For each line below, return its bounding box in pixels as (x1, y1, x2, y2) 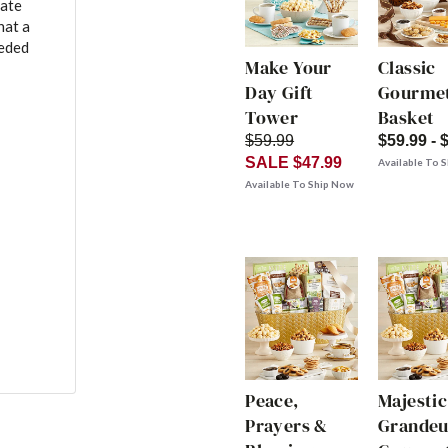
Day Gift (245, 80, 314, 106)
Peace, (245, 388, 299, 414)
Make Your (245, 55, 332, 81)
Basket (378, 105, 435, 131)
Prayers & (245, 413, 328, 439)
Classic (378, 55, 436, 81)
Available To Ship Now (245, 178, 355, 191)
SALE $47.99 (245, 154, 343, 172)
